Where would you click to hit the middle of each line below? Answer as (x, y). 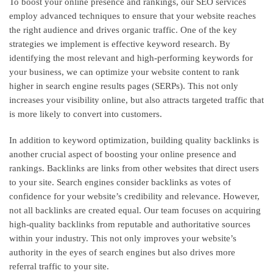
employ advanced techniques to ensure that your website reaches (133, 16)
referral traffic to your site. (59, 266)
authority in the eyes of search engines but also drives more (122, 252)
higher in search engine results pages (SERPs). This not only (124, 86)
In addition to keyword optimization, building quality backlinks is (134, 140)
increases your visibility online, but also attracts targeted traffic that (136, 100)
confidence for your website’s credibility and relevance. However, (134, 196)
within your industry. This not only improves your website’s (123, 238)
